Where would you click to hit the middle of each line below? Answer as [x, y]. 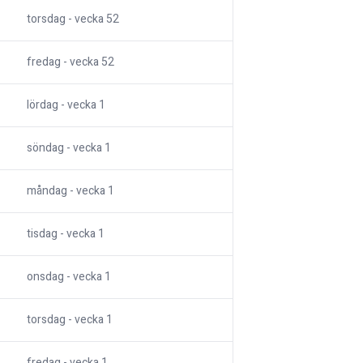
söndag [45, 148]
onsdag [45, 277]
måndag [47, 191]
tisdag [42, 234]
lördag [43, 105]
